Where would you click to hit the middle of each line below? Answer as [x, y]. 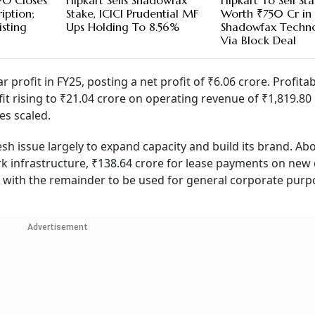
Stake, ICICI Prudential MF [132, 14]
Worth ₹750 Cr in [266, 14]
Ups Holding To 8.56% [122, 27]
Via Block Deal [259, 40]
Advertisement [57, 227]
